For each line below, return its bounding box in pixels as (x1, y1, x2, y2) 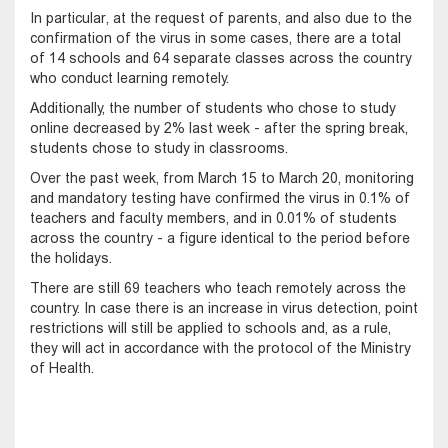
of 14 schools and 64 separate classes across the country (30, 49, 412, 66)
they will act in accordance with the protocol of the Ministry (30, 339, 411, 356)
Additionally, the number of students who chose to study (30, 99, 396, 116)
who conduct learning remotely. (30, 69, 229, 86)
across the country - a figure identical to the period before (30, 229, 410, 246)
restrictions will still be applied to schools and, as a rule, (30, 319, 391, 336)
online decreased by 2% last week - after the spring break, (30, 119, 408, 136)
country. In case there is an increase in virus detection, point (30, 299, 418, 316)
